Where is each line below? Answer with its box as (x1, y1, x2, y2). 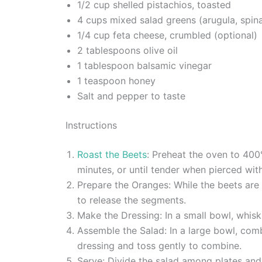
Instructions (65, 119, 117, 131)
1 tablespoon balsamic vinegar (77, 59, 212, 71)
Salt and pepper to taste (77, 89, 185, 102)
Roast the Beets (77, 148, 147, 160)
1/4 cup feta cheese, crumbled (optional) (77, 29, 257, 41)
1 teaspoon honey (77, 74, 156, 87)
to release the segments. (77, 194, 186, 206)
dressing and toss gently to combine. (77, 239, 242, 251)
